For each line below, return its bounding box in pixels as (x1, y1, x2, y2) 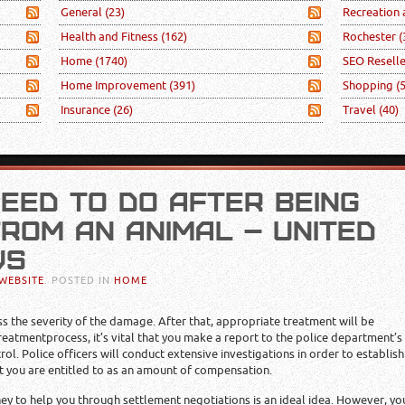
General (61, 6, 106, 18)
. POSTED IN (44, 276, 114, 286)
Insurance (61, 104, 114, 116)
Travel (342, 104, 379, 116)
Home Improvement (61, 80, 170, 91)
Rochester (342, 31, 399, 42)
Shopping (342, 80, 396, 91)
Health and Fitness (61, 31, 162, 42)
